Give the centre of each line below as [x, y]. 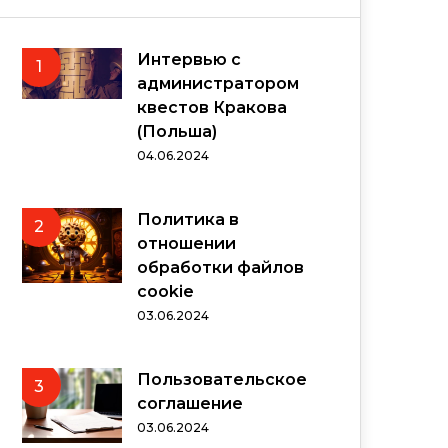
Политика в [188, 219]
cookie [165, 291]
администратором [218, 83]
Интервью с [189, 59]
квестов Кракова [212, 107]
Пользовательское [222, 379]
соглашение [190, 403]
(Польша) [177, 131]
